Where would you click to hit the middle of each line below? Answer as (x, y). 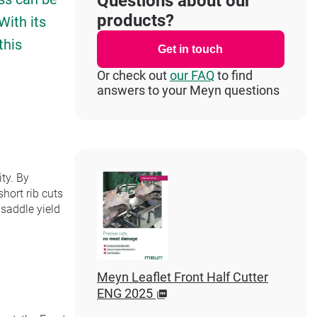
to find (233, 75)
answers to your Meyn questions (188, 90)
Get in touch (191, 49)
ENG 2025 (125, 293)
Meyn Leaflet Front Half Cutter (182, 277)
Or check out (133, 75)
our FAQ (192, 75)
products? (135, 21)
